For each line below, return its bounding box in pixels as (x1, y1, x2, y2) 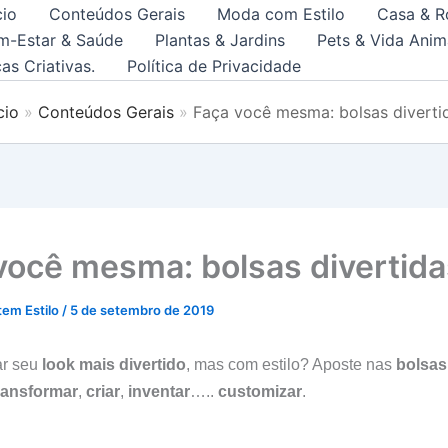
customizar (218, 383, 302, 400)
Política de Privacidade (127, 56, 301, 76)
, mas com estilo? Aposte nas (186, 356, 396, 373)
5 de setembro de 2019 (70, 302, 214, 318)
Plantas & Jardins (155, 30, 285, 50)
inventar (128, 383, 190, 400)
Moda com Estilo (217, 4, 345, 24)
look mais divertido (42, 356, 186, 373)
